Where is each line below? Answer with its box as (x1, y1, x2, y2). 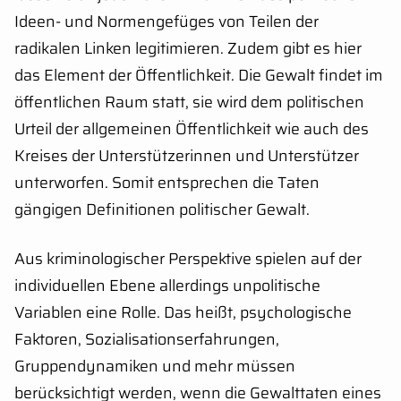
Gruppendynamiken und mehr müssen (14, 353, 295, 379)
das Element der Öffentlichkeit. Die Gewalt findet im (14, 62, 383, 88)
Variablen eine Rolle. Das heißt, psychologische (14, 299, 352, 325)
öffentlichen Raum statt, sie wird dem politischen (14, 89, 364, 115)
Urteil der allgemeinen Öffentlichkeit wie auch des (14, 115, 369, 141)
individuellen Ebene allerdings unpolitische (14, 272, 320, 298)
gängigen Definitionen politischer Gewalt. (14, 196, 310, 222)
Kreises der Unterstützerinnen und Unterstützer (14, 142, 359, 168)
